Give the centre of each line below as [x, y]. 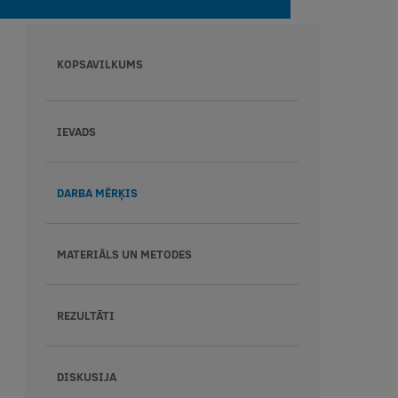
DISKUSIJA [86, 377]
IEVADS [76, 131]
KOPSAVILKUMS [99, 64]
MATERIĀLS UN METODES [124, 254]
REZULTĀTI [85, 315]
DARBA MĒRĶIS [97, 193]
